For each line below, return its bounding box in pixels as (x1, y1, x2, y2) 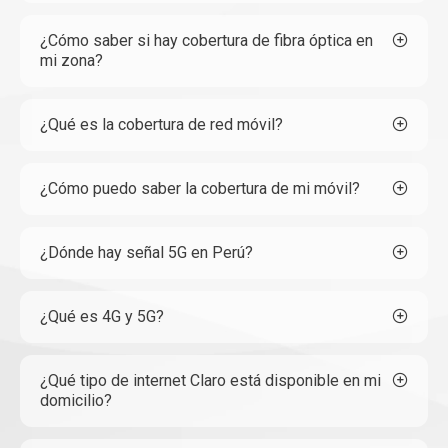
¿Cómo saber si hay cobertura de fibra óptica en (40, 31, 373, 50)
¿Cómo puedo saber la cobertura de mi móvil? (40, 179, 360, 198)
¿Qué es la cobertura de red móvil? (40, 115, 283, 134)
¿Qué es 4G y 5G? (40, 307, 164, 326)
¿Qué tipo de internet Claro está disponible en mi (40, 371, 381, 390)
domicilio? (40, 391, 112, 410)
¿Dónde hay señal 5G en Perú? (40, 243, 253, 262)
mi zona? (40, 51, 103, 70)
